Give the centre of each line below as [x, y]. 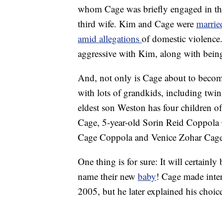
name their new [108, 176]
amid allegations [110, 39]
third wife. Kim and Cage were [137, 24]
